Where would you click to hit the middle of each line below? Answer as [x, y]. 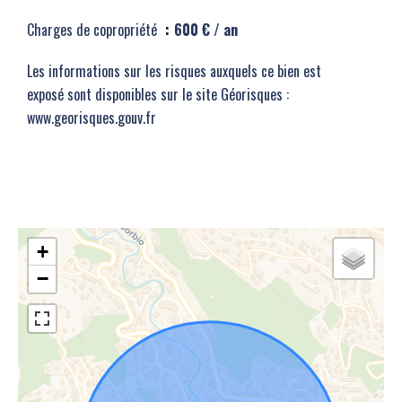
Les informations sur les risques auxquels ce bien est [174, 71]
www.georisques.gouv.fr [92, 118]
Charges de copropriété [94, 30]
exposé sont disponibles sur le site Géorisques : [158, 94]
